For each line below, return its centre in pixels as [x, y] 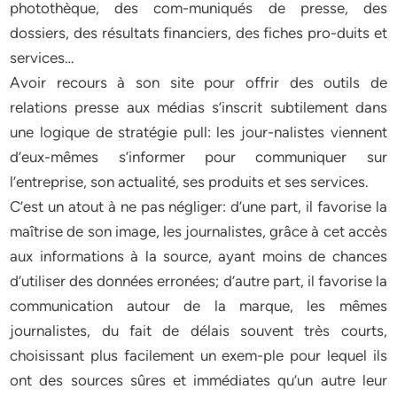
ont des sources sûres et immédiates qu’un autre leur [198, 380]
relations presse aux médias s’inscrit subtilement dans [198, 107]
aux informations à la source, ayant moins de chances [198, 256]
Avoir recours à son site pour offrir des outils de [198, 82]
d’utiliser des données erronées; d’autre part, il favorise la [198, 281]
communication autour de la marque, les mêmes [198, 306]
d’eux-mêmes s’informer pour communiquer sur [198, 157]
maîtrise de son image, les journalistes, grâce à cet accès [198, 231]
